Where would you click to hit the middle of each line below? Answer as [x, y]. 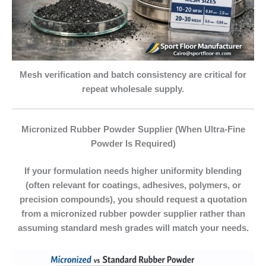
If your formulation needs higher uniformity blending [133, 171]
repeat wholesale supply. [133, 89]
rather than [221, 214]
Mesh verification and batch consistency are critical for [133, 75]
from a [36, 214]
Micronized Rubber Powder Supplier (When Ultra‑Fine [133, 130]
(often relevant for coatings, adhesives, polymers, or [133, 186]
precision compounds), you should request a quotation [133, 200]
